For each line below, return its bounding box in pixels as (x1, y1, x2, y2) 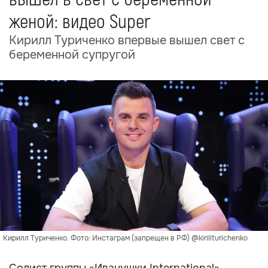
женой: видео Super (9, 10, 151, 34)
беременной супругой (9, 47, 135, 62)
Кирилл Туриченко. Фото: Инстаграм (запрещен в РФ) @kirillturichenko (3, 233, 248, 243)
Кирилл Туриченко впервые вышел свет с (9, 33, 245, 48)
